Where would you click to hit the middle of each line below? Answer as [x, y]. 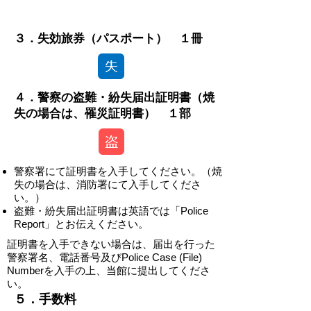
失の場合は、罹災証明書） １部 [102, 114]
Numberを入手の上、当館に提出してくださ [109, 270]
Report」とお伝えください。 [81, 224]
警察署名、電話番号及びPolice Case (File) [104, 257]
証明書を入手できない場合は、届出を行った [111, 244]
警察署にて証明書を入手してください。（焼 [118, 171]
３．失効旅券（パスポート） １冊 [108, 39]
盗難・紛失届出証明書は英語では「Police [111, 211]
